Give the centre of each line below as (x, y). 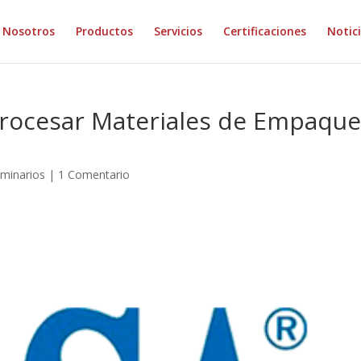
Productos (104, 31)
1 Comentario (94, 174)
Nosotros (29, 31)
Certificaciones (265, 31)
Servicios (178, 31)
